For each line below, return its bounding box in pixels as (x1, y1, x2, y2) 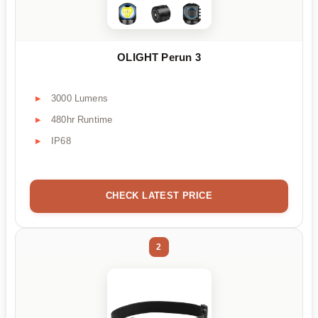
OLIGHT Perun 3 (117, 50, 201, 63)
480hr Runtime (51, 114, 113, 125)
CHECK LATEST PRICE (105, 190, 213, 201)
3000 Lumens (51, 92, 108, 104)
